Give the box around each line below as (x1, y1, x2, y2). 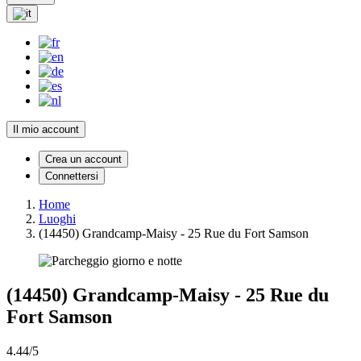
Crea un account (45, 152, 122, 165)
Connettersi (45, 169, 98, 182)
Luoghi (39, 211, 76, 226)
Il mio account (13, 122, 79, 135)
